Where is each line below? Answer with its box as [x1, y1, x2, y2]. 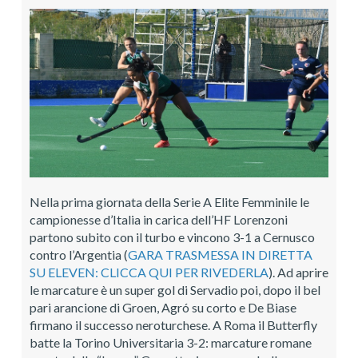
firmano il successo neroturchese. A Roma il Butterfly [30, 316, 317, 332]
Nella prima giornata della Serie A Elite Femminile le [30, 193, 309, 209]
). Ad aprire [268, 264, 328, 280]
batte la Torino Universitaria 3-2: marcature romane [30, 334, 312, 350]
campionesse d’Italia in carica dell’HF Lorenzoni [30, 211, 288, 227]
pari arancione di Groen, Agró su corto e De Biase [30, 299, 296, 315]
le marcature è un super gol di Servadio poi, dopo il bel [30, 281, 320, 297]
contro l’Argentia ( [30, 246, 128, 262]
